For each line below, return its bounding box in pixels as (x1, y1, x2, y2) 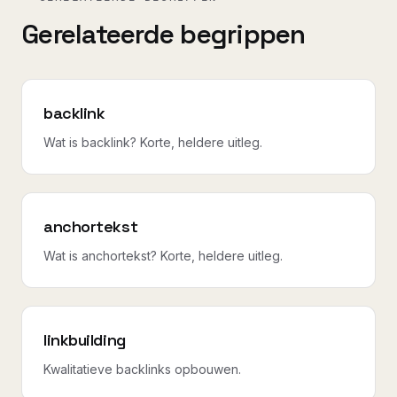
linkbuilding (43, 329, 126, 350)
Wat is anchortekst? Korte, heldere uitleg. (43, 247, 283, 263)
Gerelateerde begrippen (21, 16, 306, 51)
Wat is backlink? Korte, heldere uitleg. (43, 134, 262, 150)
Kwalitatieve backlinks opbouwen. (43, 361, 241, 377)
